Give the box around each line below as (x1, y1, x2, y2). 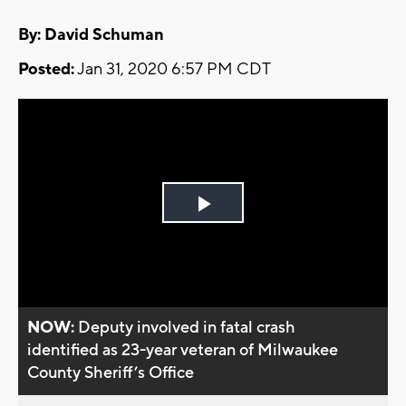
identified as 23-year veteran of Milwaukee (27, 339, 339, 361)
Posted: (18, 59, 74, 81)
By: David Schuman (18, 24, 164, 46)
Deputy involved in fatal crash (78, 316, 296, 338)
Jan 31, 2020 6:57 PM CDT (74, 59, 271, 81)
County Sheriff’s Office (27, 362, 195, 383)
